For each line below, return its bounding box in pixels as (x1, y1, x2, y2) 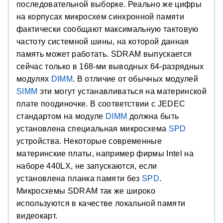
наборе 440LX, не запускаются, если (16, 162, 157, 170)
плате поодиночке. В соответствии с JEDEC (16, 100, 186, 108)
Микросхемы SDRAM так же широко (16, 187, 155, 195)
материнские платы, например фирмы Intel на (16, 149, 194, 158)
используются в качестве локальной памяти (16, 199, 186, 208)
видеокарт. (16, 212, 58, 220)
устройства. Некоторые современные (16, 137, 162, 145)
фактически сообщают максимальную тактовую (16, 25, 199, 33)
